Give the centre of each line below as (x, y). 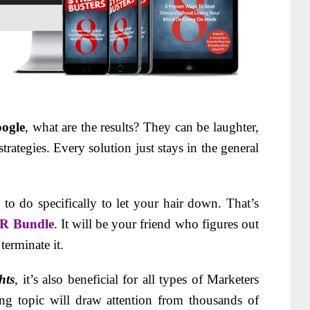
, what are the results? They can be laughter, (142, 127)
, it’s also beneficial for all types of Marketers (137, 279)
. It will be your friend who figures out (156, 224)
